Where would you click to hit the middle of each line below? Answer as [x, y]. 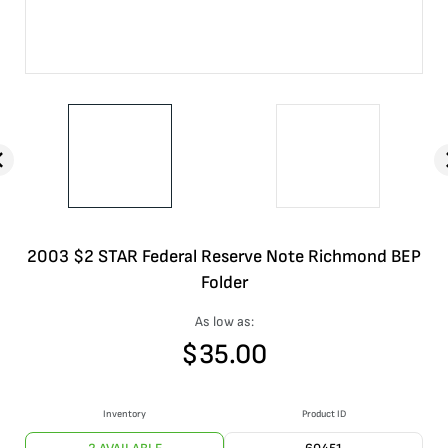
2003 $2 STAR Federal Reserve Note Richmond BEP [224, 256]
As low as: [224, 321]
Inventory [124, 414]
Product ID [323, 414]
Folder [224, 282]
